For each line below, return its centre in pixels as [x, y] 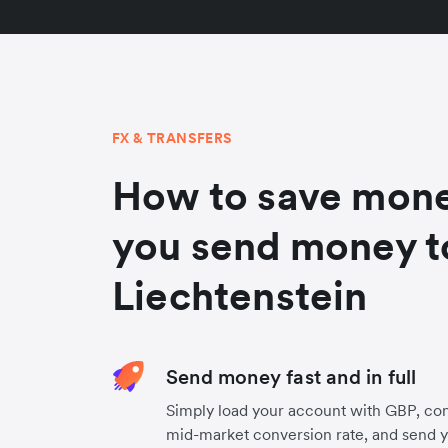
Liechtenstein [240, 296]
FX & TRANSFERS [172, 138]
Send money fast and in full [291, 377]
